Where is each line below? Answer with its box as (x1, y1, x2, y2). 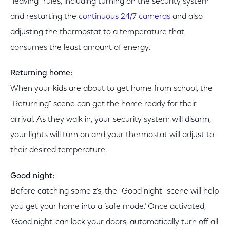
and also (170, 13, 203, 21)
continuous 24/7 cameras (79, 13, 170, 21)
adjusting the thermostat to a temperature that (10, 28, 184, 36)
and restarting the (10, 13, 79, 21)
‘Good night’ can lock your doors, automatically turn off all (10, 218, 218, 226)
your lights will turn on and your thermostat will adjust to (10, 131, 214, 139)
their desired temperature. (10, 146, 107, 155)
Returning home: (10, 69, 72, 78)
